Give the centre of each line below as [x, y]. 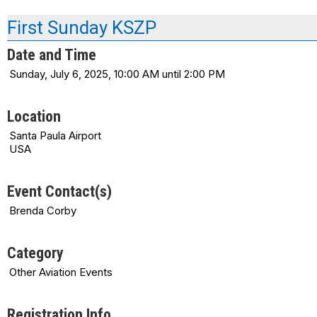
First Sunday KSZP [82, 27]
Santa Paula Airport [55, 135]
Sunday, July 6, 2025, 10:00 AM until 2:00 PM [117, 74]
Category [35, 253]
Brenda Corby [43, 210]
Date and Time [52, 54]
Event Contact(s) [59, 191]
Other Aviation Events [61, 272]
